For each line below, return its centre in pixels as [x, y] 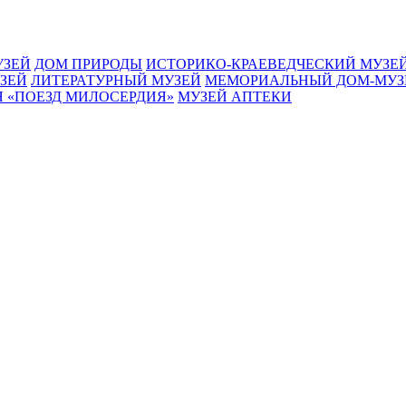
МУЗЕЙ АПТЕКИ [235, 97]
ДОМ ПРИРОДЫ [88, 64]
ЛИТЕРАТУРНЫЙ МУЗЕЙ [116, 80]
